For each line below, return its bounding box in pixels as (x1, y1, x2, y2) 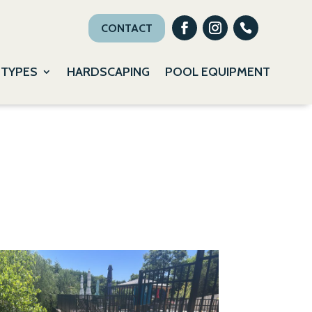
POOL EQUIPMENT (164, 63, 270, 79)
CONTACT (100, 21, 153, 35)
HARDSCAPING (66, 63, 150, 79)
